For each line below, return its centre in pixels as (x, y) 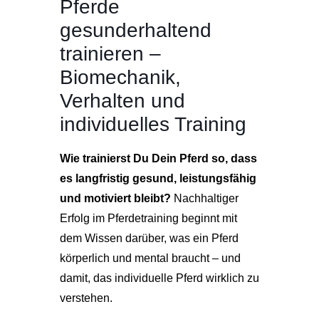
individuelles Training (153, 124)
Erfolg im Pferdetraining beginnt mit (148, 218)
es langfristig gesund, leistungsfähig (158, 178)
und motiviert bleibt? (115, 198)
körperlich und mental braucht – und (150, 258)
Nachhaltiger (205, 198)
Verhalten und (122, 101)
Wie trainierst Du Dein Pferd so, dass (158, 158)
